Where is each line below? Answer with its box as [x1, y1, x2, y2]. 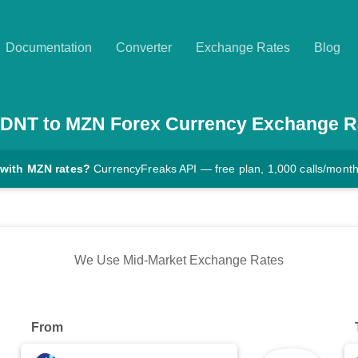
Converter [116, 41, 172, 54]
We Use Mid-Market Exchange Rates [74, 253, 284, 268]
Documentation [6, 41, 92, 54]
